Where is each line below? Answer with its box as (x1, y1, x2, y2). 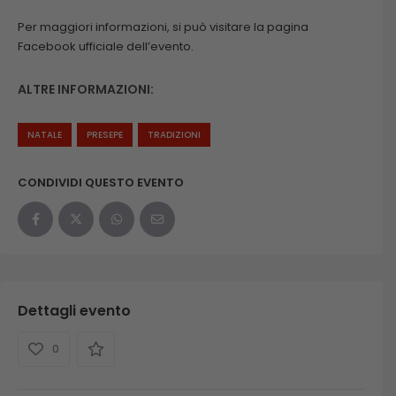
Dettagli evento (18, 301, 131, 322)
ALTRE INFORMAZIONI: (18, 80, 154, 99)
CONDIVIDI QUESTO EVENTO (18, 174, 184, 192)
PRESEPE (87, 129, 123, 141)
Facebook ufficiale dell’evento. (18, 38, 194, 56)
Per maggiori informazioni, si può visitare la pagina (18, 19, 308, 36)
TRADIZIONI (148, 129, 201, 141)
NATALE (27, 129, 62, 141)
